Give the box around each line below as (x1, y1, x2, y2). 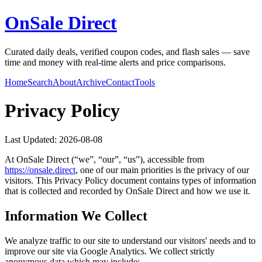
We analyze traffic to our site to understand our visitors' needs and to (5, 235, 256, 246)
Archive (76, 77, 106, 87)
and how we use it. (178, 185, 250, 196)
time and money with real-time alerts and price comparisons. (5, 57, 226, 67)
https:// (5, 164, 29, 175)
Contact (106, 77, 135, 87)
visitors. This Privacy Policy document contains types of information (5, 175, 256, 185)
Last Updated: (5, 134, 59, 144)
